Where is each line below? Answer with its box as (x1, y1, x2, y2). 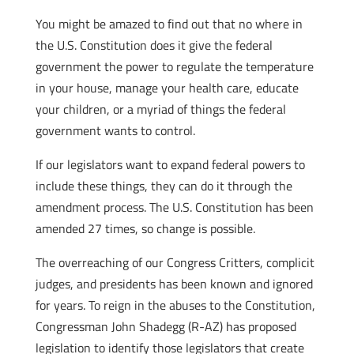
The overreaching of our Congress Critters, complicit (35, 253, 314, 272)
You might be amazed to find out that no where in (35, 14, 303, 33)
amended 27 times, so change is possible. (35, 219, 255, 238)
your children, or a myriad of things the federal (35, 100, 286, 119)
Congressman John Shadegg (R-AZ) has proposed (35, 317, 296, 336)
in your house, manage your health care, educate (35, 78, 299, 97)
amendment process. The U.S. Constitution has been (35, 198, 314, 217)
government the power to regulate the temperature (35, 57, 314, 76)
